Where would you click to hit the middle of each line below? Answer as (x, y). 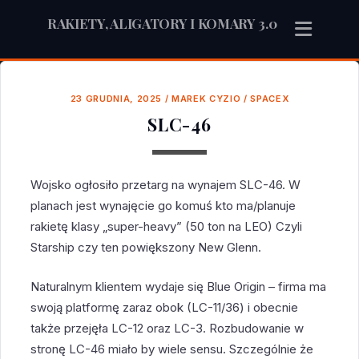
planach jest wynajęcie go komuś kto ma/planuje (163, 206)
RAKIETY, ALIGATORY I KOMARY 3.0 (162, 23)
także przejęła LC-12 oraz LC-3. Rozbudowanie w (167, 328)
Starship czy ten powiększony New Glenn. (146, 248)
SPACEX (270, 99)
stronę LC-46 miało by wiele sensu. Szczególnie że (172, 349)
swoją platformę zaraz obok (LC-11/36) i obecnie (165, 307)
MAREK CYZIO (206, 99)
